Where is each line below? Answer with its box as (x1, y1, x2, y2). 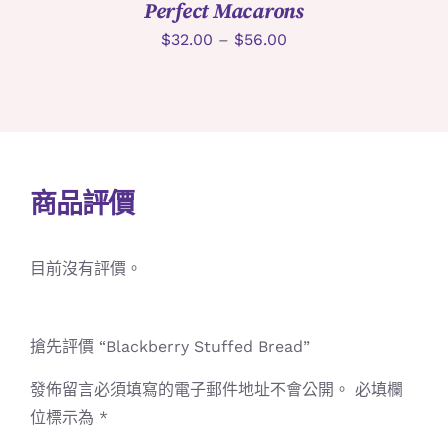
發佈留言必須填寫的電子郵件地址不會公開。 (29, 379, 350, 399)
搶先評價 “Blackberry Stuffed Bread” (29, 336, 310, 356)
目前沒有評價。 (29, 258, 142, 278)
